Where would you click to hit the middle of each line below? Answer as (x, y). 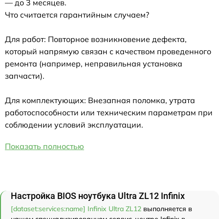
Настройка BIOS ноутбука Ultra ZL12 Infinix (98, 196)
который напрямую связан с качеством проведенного (108, 51)
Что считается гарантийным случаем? (77, 14)
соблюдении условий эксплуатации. (74, 124)
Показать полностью (44, 146)
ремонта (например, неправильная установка (94, 63)
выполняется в (167, 208)
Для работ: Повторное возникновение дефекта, (96, 39)
